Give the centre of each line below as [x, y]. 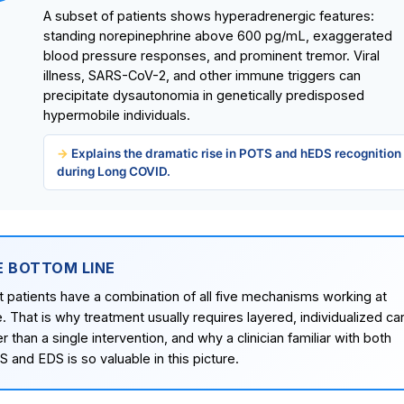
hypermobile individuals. [117, 115]
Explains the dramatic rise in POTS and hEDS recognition [236, 154]
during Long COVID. [114, 172]
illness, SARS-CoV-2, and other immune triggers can [202, 76]
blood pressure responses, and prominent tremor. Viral [211, 56]
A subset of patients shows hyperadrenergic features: [209, 16]
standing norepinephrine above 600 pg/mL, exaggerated [218, 36]
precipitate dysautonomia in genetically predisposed [204, 96]
